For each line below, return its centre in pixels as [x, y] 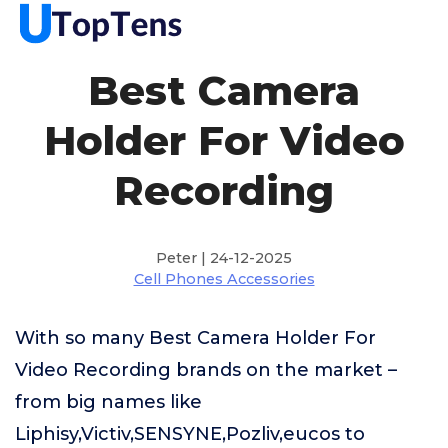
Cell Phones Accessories [224, 279]
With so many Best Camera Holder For [195, 338]
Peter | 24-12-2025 [224, 258]
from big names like [108, 402]
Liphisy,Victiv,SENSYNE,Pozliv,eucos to [190, 434]
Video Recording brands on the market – [206, 370]
